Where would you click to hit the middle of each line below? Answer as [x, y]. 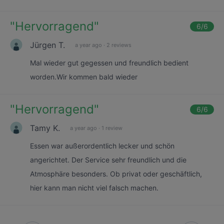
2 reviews [119, 45]
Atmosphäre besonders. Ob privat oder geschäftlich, [116, 174]
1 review [112, 128]
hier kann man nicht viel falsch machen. [94, 188]
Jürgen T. [47, 45]
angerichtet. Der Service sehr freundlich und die [108, 160]
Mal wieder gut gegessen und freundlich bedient [109, 63]
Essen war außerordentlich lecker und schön [102, 146]
